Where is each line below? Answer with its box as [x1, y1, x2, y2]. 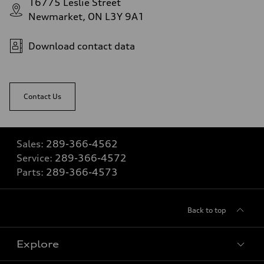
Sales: [16, 138, 46, 150]
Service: [16, 152, 55, 164]
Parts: [16, 166, 46, 179]
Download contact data [28, 40, 135, 52]
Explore [16, 238, 59, 250]
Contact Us [24, 92, 61, 101]
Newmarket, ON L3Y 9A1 [28, 11, 144, 23]
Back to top [187, 206, 226, 215]
